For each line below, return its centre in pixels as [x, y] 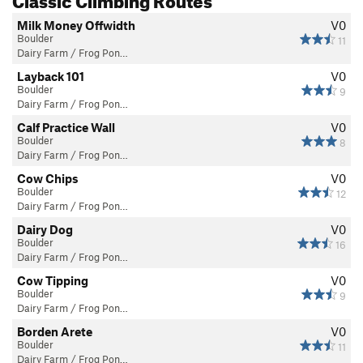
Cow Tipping [53, 280]
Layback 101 [51, 76]
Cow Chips [48, 178]
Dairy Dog [45, 229]
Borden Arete [55, 331]
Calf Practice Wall [66, 127]
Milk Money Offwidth [76, 25]
